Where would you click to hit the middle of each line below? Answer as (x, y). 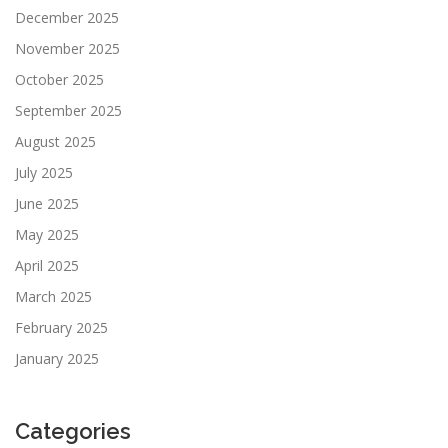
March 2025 (53, 296)
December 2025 (67, 17)
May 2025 (47, 234)
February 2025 (61, 327)
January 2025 (57, 358)
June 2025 (47, 203)
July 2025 (44, 172)
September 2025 (68, 110)
